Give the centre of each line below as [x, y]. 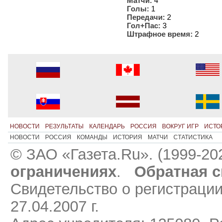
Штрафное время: [160, 34]
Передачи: [146, 17]
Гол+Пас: [143, 25]
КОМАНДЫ [92, 138]
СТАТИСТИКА [193, 138]
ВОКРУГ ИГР [180, 127]
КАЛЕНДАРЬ [107, 127]
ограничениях [63, 172]
